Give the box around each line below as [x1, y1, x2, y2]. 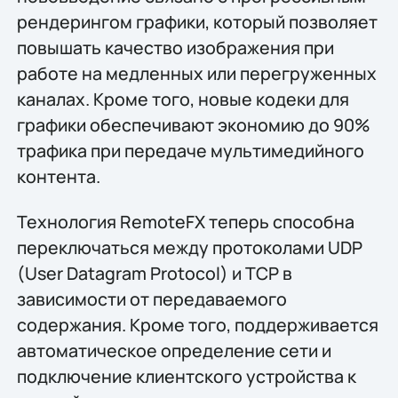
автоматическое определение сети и [16, 338, 331, 363]
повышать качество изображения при [16, 35, 334, 60]
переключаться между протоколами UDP [16, 235, 362, 260]
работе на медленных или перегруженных [16, 60, 377, 85]
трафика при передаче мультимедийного [16, 138, 364, 163]
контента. [16, 163, 100, 188]
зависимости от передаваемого [16, 287, 287, 312]
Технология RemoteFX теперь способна [16, 210, 354, 235]
